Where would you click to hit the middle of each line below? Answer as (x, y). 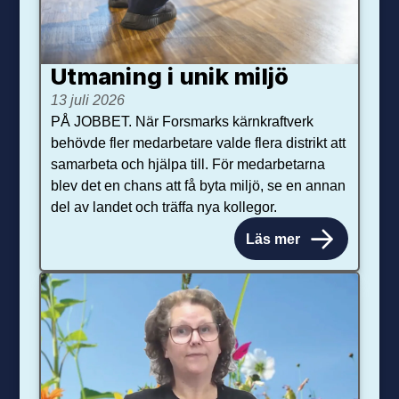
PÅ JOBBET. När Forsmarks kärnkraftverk (183, 122)
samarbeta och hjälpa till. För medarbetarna (188, 164)
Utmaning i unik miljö (170, 77)
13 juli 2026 (88, 100)
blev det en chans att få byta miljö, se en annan (199, 186)
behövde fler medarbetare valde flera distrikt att (199, 143)
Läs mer (273, 238)
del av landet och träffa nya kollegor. (164, 207)
